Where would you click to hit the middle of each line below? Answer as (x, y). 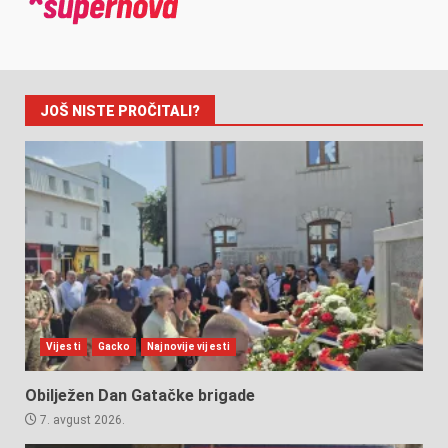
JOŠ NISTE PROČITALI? (120, 110)
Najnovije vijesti (188, 346)
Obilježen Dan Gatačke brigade (140, 395)
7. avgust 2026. (81, 419)
